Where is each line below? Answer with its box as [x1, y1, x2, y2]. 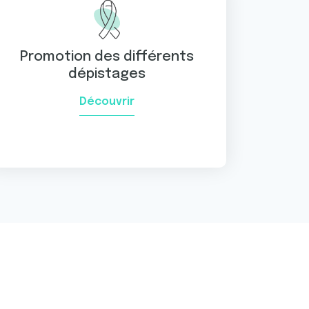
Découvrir [79, 96, 134, 108]
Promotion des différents [19, 50, 194, 64]
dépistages [68, 67, 146, 81]
